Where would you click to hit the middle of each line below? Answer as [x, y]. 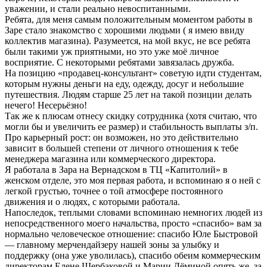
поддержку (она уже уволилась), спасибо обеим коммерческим [133, 255]
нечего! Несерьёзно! [46, 105]
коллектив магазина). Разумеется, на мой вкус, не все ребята [128, 41]
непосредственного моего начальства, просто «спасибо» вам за [133, 223]
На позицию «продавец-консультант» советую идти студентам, [133, 73]
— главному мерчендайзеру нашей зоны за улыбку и [112, 244]
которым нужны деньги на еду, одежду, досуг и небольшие [124, 83]
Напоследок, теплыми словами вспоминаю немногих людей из [133, 212]
